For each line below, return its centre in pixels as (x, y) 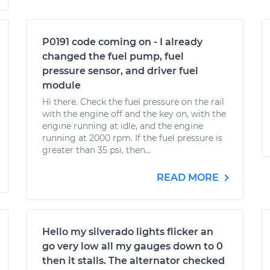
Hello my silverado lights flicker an (128, 232)
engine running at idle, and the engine (123, 126)
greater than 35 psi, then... (96, 150)
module (61, 85)
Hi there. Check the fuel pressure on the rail (133, 102)
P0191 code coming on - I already (122, 42)
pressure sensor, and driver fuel (120, 71)
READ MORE (189, 177)
